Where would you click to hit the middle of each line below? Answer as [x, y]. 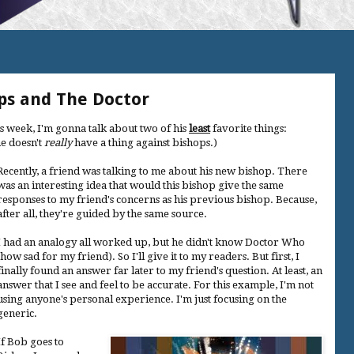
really [58, 142]
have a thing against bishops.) [145, 142]
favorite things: [249, 128]
